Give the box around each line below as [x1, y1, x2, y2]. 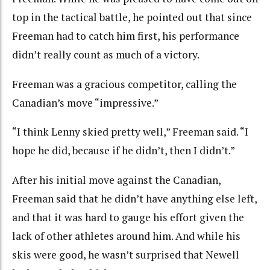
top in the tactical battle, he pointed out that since [12, 10, 252, 25]
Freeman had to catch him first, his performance [12, 29, 239, 43]
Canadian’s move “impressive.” [12, 95, 159, 110]
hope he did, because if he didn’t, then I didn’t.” [12, 143, 235, 158]
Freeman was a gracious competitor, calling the [12, 77, 237, 91]
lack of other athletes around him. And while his [12, 228, 240, 243]
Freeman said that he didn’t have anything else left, [12, 191, 257, 206]
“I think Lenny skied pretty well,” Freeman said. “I [12, 125, 248, 139]
